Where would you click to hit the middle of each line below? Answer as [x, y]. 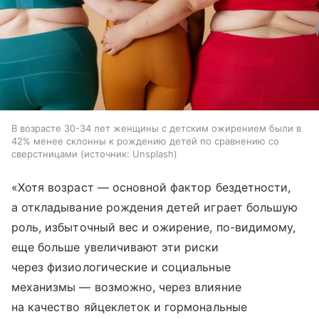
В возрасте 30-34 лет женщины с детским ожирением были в [156, 129]
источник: [107, 154]
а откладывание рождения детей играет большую [155, 208]
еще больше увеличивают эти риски [115, 247]
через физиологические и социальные [121, 267]
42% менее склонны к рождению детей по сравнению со [145, 141]
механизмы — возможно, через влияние [126, 287]
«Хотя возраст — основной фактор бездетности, [151, 188]
